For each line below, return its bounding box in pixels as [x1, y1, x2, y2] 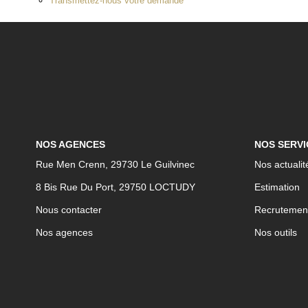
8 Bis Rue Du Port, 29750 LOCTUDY [36, 181, 195, 192]
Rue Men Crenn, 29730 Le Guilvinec [36, 159, 195, 170]
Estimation [254, 181, 300, 192]
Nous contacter [36, 204, 102, 215]
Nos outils [254, 227, 297, 238]
